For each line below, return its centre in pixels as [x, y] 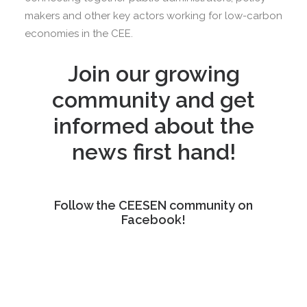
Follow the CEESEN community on [153, 205]
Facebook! [153, 220]
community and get [153, 100]
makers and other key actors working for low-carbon [153, 16]
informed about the [153, 126]
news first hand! [153, 152]
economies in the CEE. [79, 34]
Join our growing [153, 74]
